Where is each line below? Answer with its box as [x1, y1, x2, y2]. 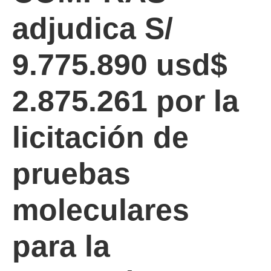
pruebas [12, 157, 131, 191]
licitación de [12, 120, 189, 154]
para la [12, 229, 110, 263]
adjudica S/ [12, 11, 173, 45]
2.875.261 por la [12, 84, 239, 118]
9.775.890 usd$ [12, 48, 227, 82]
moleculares [12, 193, 189, 227]
